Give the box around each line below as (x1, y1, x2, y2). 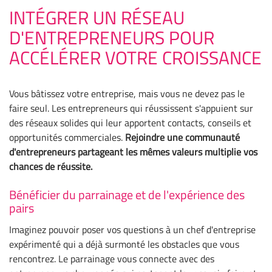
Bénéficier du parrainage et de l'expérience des (9, 185, 245, 204)
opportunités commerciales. (9, 129, 125, 144)
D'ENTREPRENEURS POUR (9, 23, 214, 52)
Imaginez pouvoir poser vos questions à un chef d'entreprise (9, 222, 256, 237)
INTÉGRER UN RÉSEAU (9, 3, 185, 32)
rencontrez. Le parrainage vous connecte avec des (9, 251, 214, 266)
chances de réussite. (9, 158, 92, 174)
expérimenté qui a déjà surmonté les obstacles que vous (9, 236, 239, 251)
